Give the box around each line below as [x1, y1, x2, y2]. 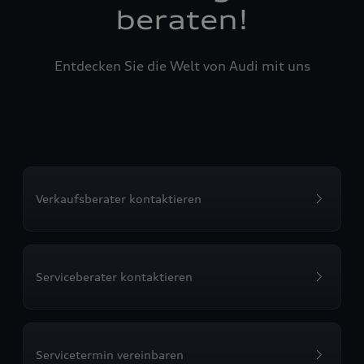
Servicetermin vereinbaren [36, 348, 184, 362]
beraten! [115, 4, 249, 36]
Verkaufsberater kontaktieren [36, 192, 201, 206]
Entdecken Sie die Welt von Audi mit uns [54, 58, 310, 74]
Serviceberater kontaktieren [36, 270, 193, 284]
